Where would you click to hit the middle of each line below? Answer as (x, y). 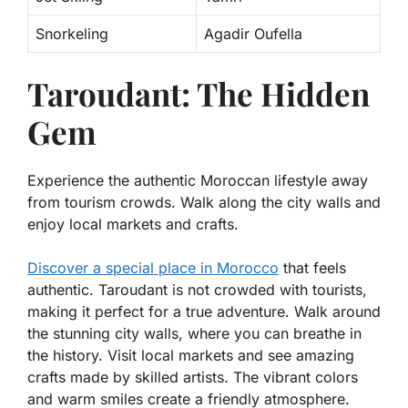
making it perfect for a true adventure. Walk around (204, 311)
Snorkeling (72, 33)
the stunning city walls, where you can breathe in (194, 333)
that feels (312, 267)
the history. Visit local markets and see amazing (191, 355)
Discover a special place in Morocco (153, 267)
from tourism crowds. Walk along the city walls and (204, 202)
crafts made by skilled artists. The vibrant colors (193, 377)
